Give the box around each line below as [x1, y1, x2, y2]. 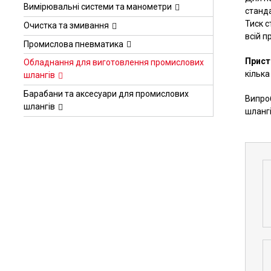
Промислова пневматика [24, 39, 123, 49]
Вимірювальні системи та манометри [24, 1, 172, 11]
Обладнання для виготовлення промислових [24, 57, 204, 68]
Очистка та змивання [24, 20, 109, 30]
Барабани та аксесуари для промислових [24, 89, 189, 99]
